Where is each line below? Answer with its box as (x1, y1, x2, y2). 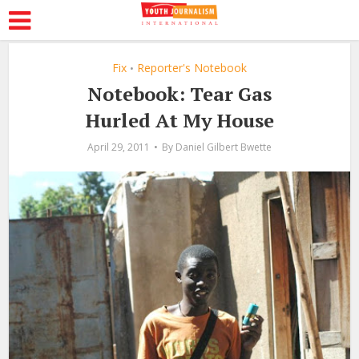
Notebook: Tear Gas (87, 81, 272, 107)
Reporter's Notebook (137, 60, 247, 75)
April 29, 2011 (87, 140, 150, 154)
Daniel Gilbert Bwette (175, 140, 272, 154)
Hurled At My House (85, 107, 274, 133)
